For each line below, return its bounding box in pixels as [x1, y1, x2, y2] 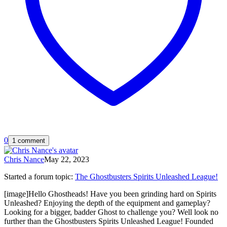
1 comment [12, 136, 45, 144]
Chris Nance [4, 155, 44, 164]
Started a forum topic [4, 172, 71, 181]
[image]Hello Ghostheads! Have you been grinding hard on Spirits [4, 189, 216, 198]
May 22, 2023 [44, 155, 89, 164]
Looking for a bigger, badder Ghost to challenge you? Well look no [4, 207, 218, 216]
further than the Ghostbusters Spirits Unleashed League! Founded [4, 216, 213, 225]
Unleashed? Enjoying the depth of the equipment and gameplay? [4, 198, 210, 207]
